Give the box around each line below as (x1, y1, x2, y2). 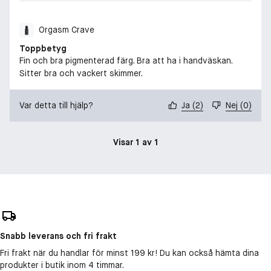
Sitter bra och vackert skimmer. (19, 67, 143, 79)
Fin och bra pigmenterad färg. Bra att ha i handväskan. (19, 54, 232, 66)
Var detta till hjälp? (19, 99, 93, 111)
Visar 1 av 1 (113, 136, 158, 148)
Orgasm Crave (39, 24, 94, 36)
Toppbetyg (19, 42, 67, 54)
